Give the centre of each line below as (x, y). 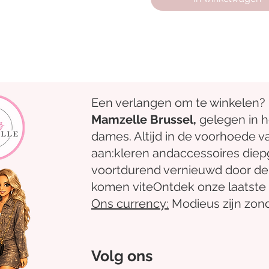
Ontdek (174, 186)
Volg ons (122, 255)
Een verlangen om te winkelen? (178, 102)
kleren (132, 153)
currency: (141, 203)
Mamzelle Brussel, (145, 119)
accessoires (207, 153)
